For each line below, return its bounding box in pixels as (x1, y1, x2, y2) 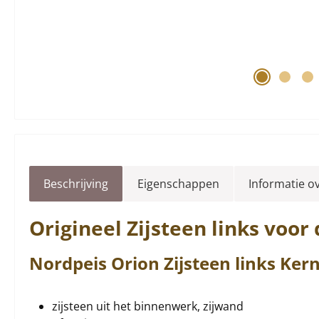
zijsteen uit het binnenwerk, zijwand (52, 298, 244, 314)
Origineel (29, 214, 127, 241)
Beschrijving (43, 176, 108, 192)
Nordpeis (29, 251, 111, 275)
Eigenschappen (137, 176, 219, 192)
